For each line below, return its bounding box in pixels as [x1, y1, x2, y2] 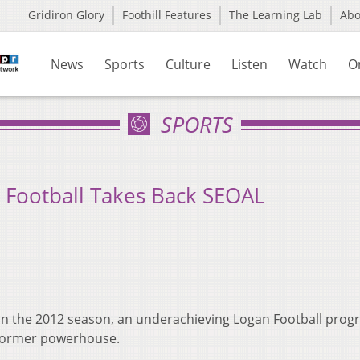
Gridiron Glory [28, 7, 104, 22]
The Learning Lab [229, 7, 322, 22]
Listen [231, 55, 268, 73]
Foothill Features [122, 7, 211, 22]
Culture [166, 55, 211, 73]
